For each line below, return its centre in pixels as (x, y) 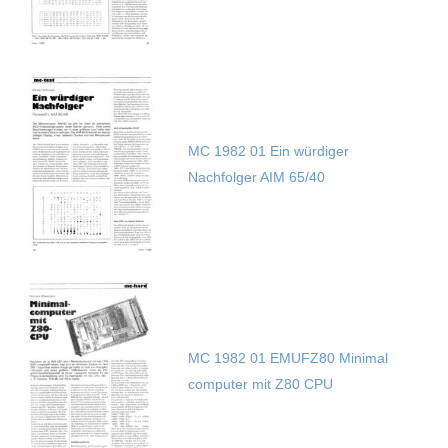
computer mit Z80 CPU (260, 384)
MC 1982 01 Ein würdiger (268, 151)
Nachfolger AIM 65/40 (256, 177)
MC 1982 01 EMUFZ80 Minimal (287, 358)
